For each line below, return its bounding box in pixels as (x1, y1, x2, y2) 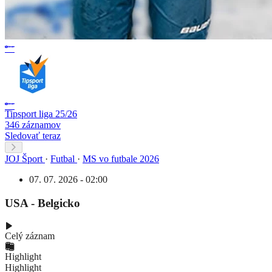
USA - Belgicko (5, 196, 80, 209)
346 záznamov (5, 119, 61, 130)
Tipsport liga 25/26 (5, 108, 77, 119)
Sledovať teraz (5, 130, 61, 141)
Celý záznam (5, 231, 55, 242)
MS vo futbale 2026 (83, 153, 159, 164)
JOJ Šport (5, 153, 42, 164)
